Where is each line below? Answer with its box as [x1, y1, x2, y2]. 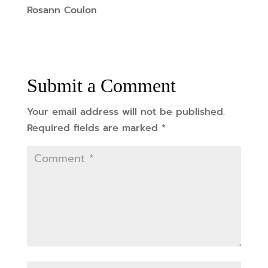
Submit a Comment [26, 75, 176, 97]
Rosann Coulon [26, 3, 97, 18]
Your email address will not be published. [26, 105, 225, 120]
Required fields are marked [26, 121, 162, 136]
